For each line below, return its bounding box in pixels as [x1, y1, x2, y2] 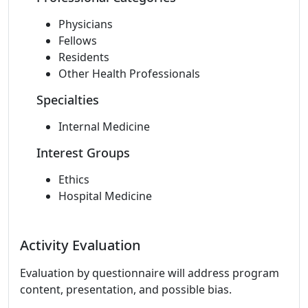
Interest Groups [36, 144, 130, 161]
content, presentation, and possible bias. [20, 282, 232, 297]
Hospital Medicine [58, 188, 152, 203]
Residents [58, 49, 109, 65]
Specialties [36, 91, 99, 108]
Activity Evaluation [20, 236, 141, 254]
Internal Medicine [58, 119, 150, 134]
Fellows [58, 33, 97, 48]
